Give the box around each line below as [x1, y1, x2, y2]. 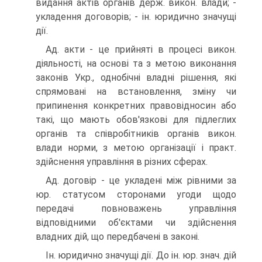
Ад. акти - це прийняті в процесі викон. [46, 44, 236, 55]
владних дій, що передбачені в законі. [36, 231, 199, 242]
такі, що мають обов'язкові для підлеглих [36, 114, 236, 125]
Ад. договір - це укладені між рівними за [46, 175, 236, 186]
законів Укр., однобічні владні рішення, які [36, 72, 236, 83]
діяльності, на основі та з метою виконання [36, 58, 236, 69]
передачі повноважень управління [36, 203, 236, 214]
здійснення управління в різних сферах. [36, 156, 208, 167]
